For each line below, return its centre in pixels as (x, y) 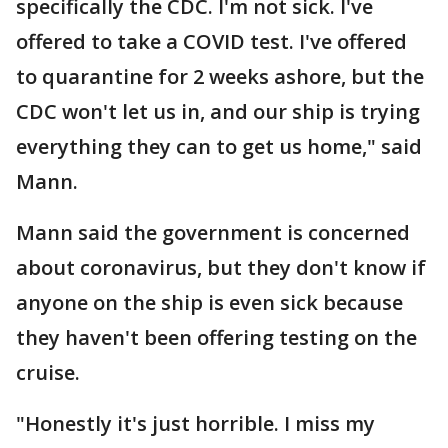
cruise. (50, 372)
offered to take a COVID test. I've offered (211, 41)
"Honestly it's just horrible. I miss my (195, 423)
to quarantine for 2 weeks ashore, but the (220, 76)
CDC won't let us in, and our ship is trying (218, 111)
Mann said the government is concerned (213, 232)
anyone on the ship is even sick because (209, 302)
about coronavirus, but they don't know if (221, 267)
